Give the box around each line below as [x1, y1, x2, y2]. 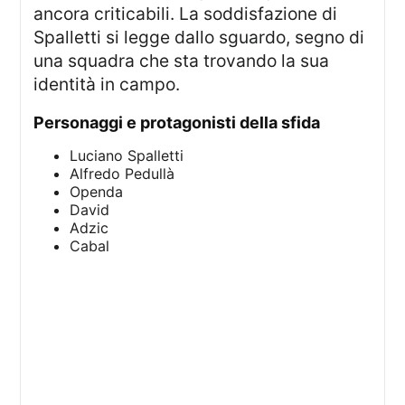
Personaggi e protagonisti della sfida [44, 113, 321, 133]
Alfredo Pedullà [70, 165, 175, 184]
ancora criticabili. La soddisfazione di [33, 2, 338, 24]
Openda [70, 183, 124, 202]
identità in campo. [33, 72, 181, 95]
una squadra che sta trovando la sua [33, 49, 330, 71]
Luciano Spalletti [70, 146, 184, 165]
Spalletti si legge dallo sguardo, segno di [33, 25, 365, 48]
